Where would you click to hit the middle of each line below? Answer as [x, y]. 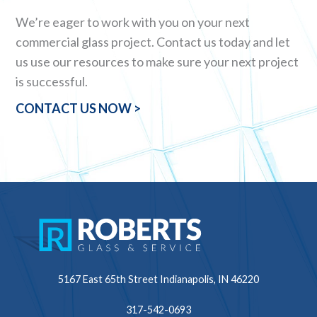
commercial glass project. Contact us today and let [153, 42]
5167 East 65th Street [108, 279]
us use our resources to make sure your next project [157, 62]
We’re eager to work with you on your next [133, 22]
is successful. [52, 81]
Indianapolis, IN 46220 [209, 279]
